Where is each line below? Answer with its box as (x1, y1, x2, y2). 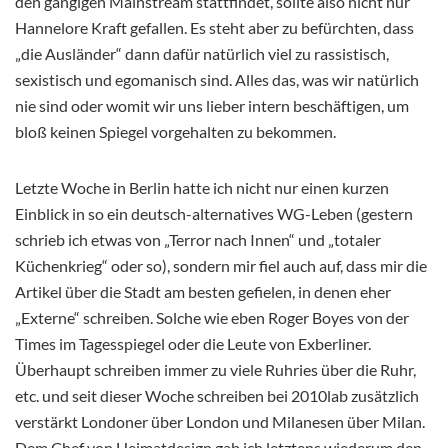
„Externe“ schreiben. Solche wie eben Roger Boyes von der (15, 308, 409, 328)
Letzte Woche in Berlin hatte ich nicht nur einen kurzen (15, 178, 389, 198)
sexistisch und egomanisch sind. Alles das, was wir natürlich (15, 70, 419, 90)
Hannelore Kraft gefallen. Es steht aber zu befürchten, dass (15, 18, 414, 38)
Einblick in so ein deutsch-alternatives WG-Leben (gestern (15, 204, 413, 224)
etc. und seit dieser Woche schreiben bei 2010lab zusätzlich (15, 386, 419, 406)
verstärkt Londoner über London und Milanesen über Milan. (15, 412, 425, 432)
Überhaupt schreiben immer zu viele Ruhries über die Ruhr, (15, 360, 416, 380)
